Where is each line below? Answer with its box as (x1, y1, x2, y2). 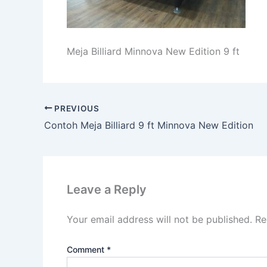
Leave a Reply (67, 182, 147, 197)
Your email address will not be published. (67, 213, 252, 226)
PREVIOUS (52, 103, 100, 113)
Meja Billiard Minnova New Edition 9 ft (67, 45, 240, 57)
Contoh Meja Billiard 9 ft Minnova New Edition (44, 119, 253, 132)
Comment (67, 244, 107, 255)
